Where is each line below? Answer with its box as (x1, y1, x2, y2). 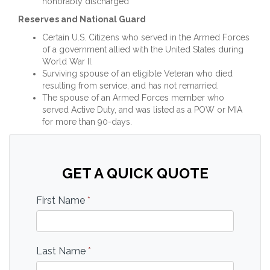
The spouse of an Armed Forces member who (42, 93, 224, 102)
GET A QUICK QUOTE (61, 165, 209, 182)
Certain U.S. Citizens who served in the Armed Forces (42, 33, 250, 42)
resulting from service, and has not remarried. (42, 81, 219, 90)
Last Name (36, 245, 88, 257)
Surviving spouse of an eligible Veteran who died (42, 69, 233, 78)
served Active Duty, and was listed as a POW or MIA (42, 105, 242, 115)
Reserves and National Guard (18, 14, 146, 24)
